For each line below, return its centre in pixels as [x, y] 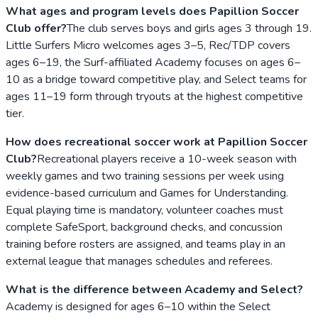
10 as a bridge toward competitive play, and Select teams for [156, 79]
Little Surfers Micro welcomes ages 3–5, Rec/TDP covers [148, 45]
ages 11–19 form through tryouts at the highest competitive [154, 96]
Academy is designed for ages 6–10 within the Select [138, 306]
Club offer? [36, 28]
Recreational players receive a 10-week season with [167, 159]
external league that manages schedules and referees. [139, 261]
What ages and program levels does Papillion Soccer [152, 11]
